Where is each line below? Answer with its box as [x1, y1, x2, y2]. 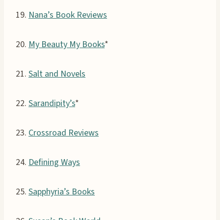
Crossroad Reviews [28, 126, 99, 139]
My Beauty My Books [28, 38, 105, 51]
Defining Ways [28, 156, 80, 168]
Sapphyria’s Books [28, 185, 95, 198]
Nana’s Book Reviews [28, 8, 107, 21]
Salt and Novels [28, 67, 85, 80]
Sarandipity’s [28, 97, 75, 110]
